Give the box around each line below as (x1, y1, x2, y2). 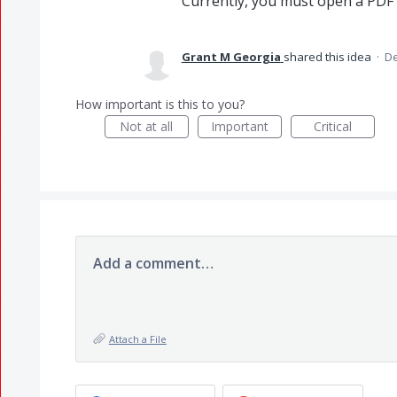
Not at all (120, 118, 174, 135)
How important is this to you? (74, 96, 245, 113)
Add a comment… (92, 253, 214, 273)
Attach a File (108, 332, 167, 346)
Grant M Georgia (181, 49, 281, 65)
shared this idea (283, 49, 374, 65)
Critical (313, 118, 352, 135)
